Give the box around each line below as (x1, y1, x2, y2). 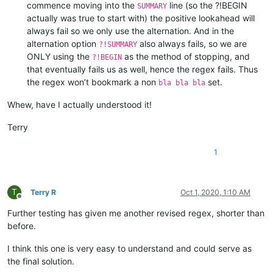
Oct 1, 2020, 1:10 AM (180, 187, 250, 197)
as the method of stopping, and (122, 51, 250, 62)
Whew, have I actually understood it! (7, 99, 152, 110)
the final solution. (7, 255, 74, 266)
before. (7, 220, 36, 231)
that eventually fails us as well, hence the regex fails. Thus (27, 63, 258, 74)
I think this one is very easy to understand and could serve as (7, 243, 252, 253)
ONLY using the (27, 51, 92, 62)
